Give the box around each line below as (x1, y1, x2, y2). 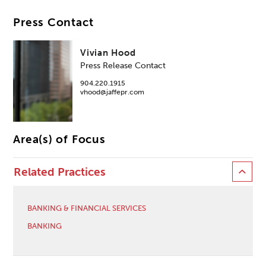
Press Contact (13, 16, 94, 30)
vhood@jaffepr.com (80, 87, 145, 96)
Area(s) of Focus (13, 132, 106, 146)
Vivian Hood (80, 47, 136, 59)
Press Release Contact (80, 60, 166, 71)
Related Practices (14, 165, 106, 179)
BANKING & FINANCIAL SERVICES (27, 202, 147, 213)
